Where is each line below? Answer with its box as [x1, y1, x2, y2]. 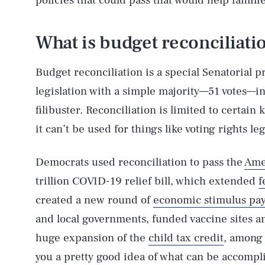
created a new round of [35, 193, 153, 207]
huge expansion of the [35, 231, 148, 245]
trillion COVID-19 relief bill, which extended [35, 174, 258, 188]
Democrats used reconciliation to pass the [35, 155, 244, 169]
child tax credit [148, 231, 224, 245]
